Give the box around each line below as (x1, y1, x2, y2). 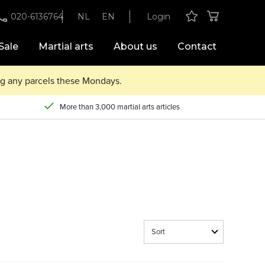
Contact (177, 41, 216, 53)
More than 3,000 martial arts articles (60, 101, 180, 112)
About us (114, 41, 157, 53)
